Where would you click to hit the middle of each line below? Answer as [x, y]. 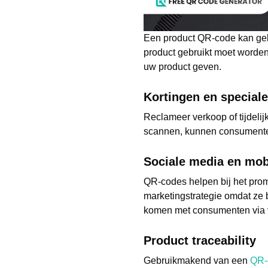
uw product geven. [182, 67]
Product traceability [200, 240]
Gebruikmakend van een [197, 261]
